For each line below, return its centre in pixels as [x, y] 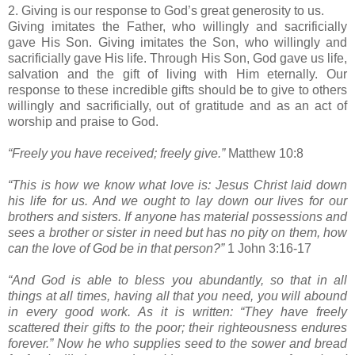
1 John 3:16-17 [269, 248]
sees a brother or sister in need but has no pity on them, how [177, 232]
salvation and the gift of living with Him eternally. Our [177, 74]
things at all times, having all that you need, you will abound [177, 296]
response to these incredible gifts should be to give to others [177, 90]
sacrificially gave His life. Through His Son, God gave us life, [177, 58]
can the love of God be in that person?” [116, 248]
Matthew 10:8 [266, 153]
